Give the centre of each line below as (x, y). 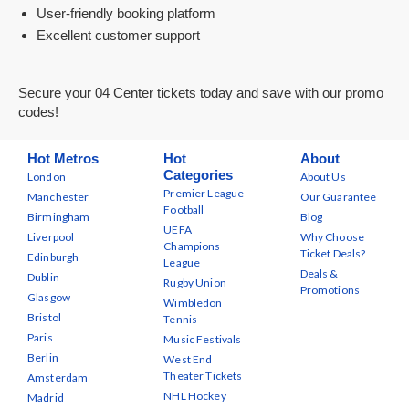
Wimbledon (193, 303)
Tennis (181, 319)
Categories (199, 175)
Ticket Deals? (333, 253)
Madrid (46, 398)
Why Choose (332, 237)
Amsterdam (58, 378)
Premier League (204, 193)
